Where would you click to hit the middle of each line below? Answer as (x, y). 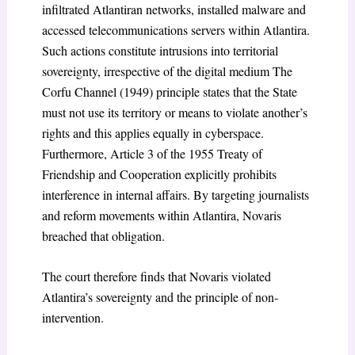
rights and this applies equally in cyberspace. (153, 132)
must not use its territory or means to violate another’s (174, 112)
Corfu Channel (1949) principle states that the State (169, 91)
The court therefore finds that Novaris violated (156, 277)
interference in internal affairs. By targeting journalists (175, 194)
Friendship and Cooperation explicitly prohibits (159, 174)
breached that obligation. (103, 235)
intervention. (73, 318)
